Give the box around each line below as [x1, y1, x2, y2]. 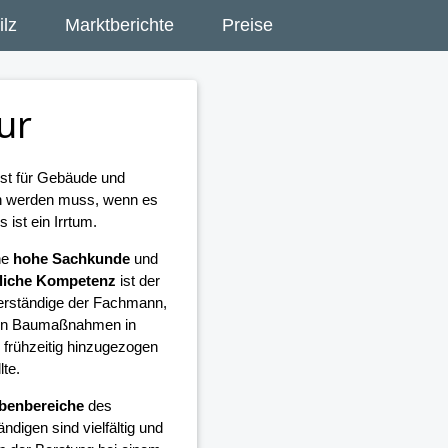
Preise [222, 15, 273, 35]
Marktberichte [65, 15, 174, 35]
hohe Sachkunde [12, 250, 130, 268]
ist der [115, 272, 160, 290]
